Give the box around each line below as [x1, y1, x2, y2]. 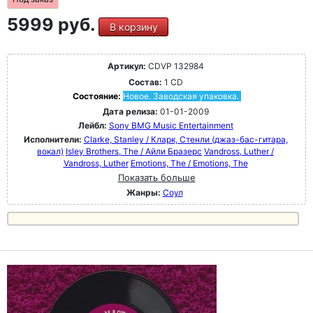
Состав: [128, 77, 162, 88]
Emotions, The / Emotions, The [130, 158, 248, 169]
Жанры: [126, 187, 161, 198]
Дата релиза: [102, 106, 158, 117]
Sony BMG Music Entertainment [108, 120, 233, 131]
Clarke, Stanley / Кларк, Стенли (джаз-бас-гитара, [83, 134, 288, 145]
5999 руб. [7, 14, 99, 36]
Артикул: [107, 61, 146, 72]
